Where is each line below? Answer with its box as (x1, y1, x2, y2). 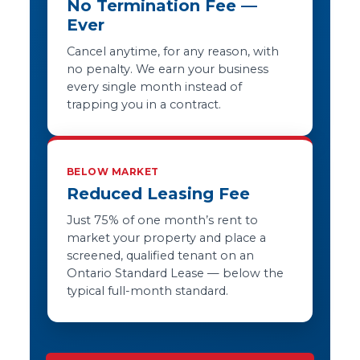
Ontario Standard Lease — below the (66, 266, 284, 280)
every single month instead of (66, 80, 242, 94)
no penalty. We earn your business (66, 62, 268, 76)
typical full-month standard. (66, 284, 228, 298)
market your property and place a (66, 231, 266, 245)
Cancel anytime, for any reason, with (66, 44, 279, 59)
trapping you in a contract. (66, 97, 221, 112)
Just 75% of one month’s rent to (66, 213, 258, 227)
